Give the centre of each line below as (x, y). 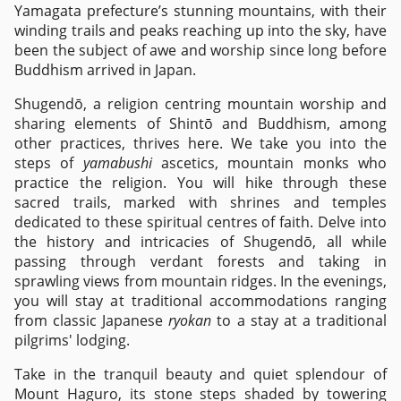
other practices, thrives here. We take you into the (200, 143)
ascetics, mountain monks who (269, 163)
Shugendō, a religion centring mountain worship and (200, 104)
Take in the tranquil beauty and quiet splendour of (200, 374)
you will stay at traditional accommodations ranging (200, 301)
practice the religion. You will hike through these (200, 183)
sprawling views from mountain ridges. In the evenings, (200, 281)
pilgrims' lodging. (74, 340)
